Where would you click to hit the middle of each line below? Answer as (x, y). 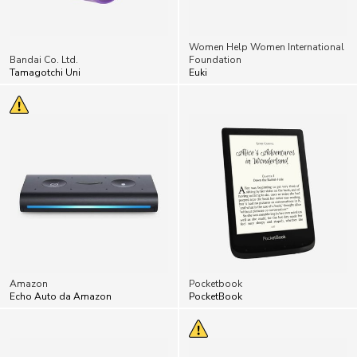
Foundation (215, 59)
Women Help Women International (267, 47)
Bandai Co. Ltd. (44, 59)
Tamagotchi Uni (45, 72)
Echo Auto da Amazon (61, 296)
